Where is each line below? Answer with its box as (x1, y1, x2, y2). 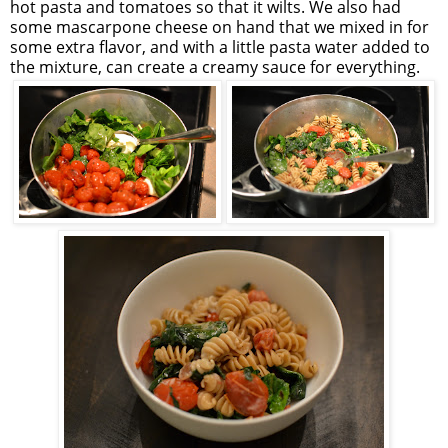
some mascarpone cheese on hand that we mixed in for (10, 16, 429, 39)
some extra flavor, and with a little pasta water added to (10, 36, 430, 59)
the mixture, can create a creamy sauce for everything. (10, 56, 420, 79)
